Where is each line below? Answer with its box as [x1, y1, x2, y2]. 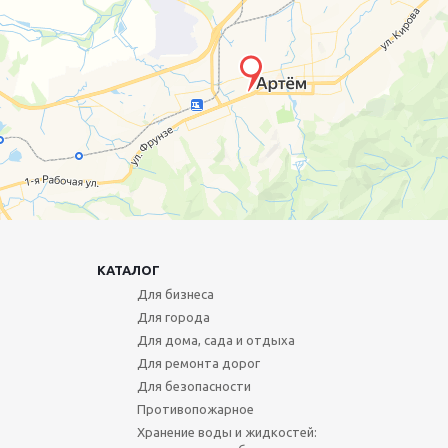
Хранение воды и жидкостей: [136, 425, 317, 440]
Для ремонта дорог [136, 356, 260, 371]
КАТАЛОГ [96, 263, 160, 278]
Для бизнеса [136, 287, 214, 302]
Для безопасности [136, 379, 251, 394]
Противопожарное [136, 402, 254, 417]
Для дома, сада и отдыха [136, 333, 295, 348]
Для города [136, 310, 210, 325]
